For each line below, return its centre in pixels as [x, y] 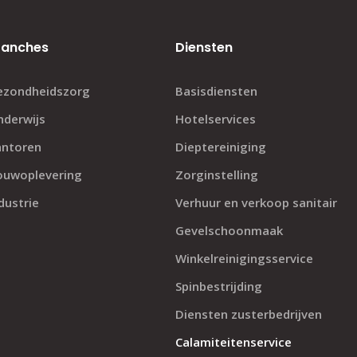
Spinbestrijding [219, 286]
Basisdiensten [216, 91]
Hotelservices [216, 119]
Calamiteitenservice [233, 342]
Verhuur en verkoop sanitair [256, 202]
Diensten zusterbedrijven [249, 314]
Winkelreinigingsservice [244, 258]
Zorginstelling [217, 175]
